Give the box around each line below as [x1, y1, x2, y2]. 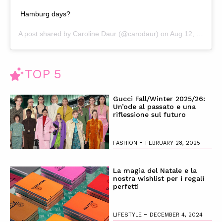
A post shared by [18, 29, 73, 38]
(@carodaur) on [116, 29, 170, 38]
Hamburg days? [20, 9, 70, 18]
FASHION [112, 139, 139, 146]
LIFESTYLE [112, 211, 144, 218]
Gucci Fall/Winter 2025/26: [112, 94, 205, 103]
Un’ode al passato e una [112, 102, 196, 111]
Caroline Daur [73, 29, 116, 38]
